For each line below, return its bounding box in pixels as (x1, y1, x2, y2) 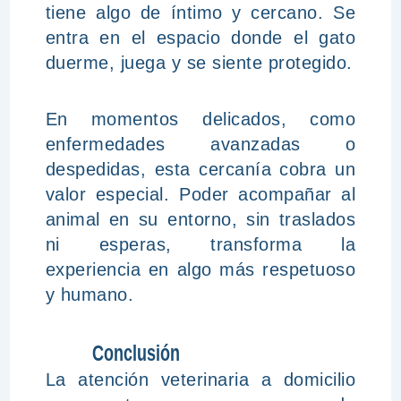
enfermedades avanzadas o (45, 134, 356, 154)
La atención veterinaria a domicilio (45, 370, 356, 389)
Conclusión (91, 340, 180, 365)
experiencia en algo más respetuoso (45, 260, 356, 279)
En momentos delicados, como (45, 109, 356, 129)
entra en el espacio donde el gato (45, 28, 356, 47)
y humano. (45, 285, 134, 304)
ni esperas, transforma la (45, 235, 356, 254)
